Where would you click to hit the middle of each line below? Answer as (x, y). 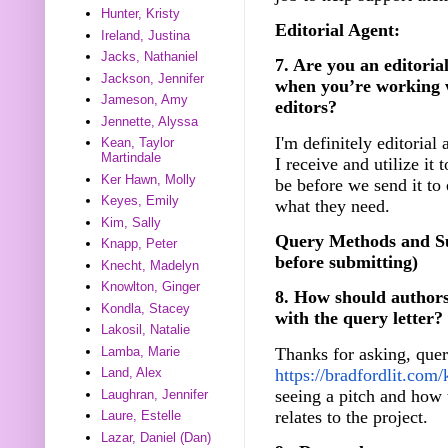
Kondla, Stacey (146, 308)
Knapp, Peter (139, 244)
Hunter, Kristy (141, 14)
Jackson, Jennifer (153, 78)
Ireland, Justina (146, 35)
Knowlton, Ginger (151, 287)
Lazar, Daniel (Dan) (156, 437)
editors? (306, 107)
